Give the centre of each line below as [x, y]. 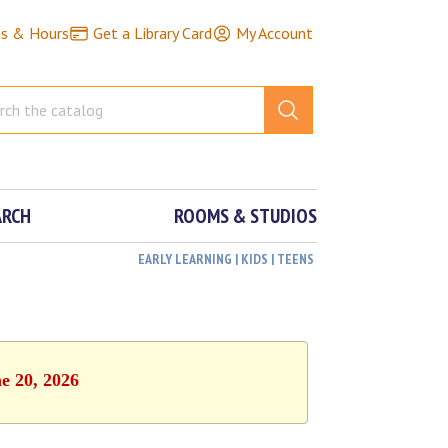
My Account [274, 33]
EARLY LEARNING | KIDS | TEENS [226, 259]
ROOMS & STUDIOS [246, 216]
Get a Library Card [152, 33]
